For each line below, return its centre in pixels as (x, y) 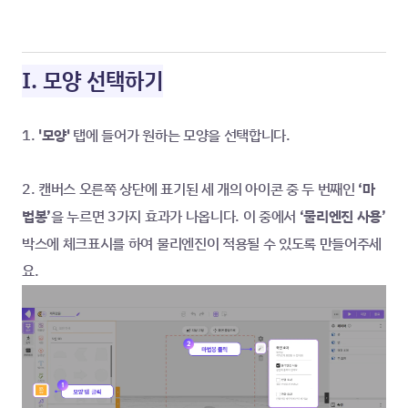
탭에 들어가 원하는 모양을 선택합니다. (182, 136)
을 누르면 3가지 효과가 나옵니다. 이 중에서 (175, 217)
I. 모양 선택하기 (92, 81)
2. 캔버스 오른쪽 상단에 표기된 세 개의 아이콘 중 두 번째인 (189, 189)
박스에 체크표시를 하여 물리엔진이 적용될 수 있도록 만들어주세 (202, 244)
